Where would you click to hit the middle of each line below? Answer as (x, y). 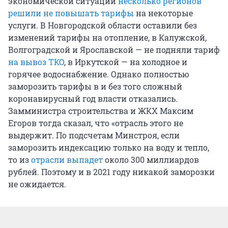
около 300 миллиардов (151, 159)
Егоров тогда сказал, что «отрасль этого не (96, 123)
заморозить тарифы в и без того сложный (95, 86)
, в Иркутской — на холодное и (126, 62)
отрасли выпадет (67, 159)
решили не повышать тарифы (71, 13)
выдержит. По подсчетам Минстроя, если (94, 135)
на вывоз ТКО (36, 62)
